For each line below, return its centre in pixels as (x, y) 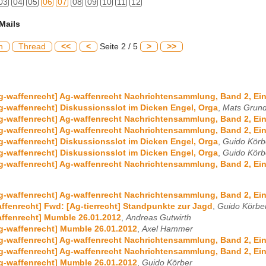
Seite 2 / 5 (119, 46)
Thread (32, 46)
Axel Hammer (167, 229)
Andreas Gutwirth (159, 217)
